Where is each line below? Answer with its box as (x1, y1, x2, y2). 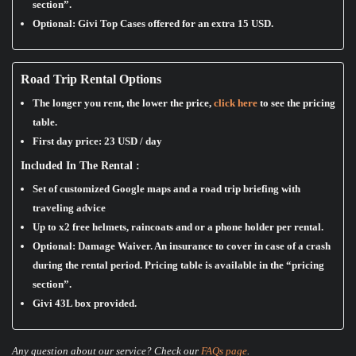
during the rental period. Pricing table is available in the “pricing (33, 259, 324, 272)
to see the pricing (257, 97, 335, 110)
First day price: (33, 135, 104, 148)
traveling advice (33, 202, 106, 215)
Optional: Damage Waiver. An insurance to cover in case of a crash (33, 240, 331, 253)
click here (214, 97, 257, 110)
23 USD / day (104, 135, 162, 148)
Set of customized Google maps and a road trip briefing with (33, 183, 300, 195)
